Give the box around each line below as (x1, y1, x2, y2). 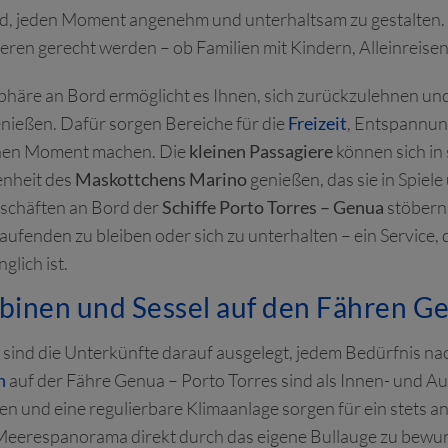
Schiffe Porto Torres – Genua (162, 196, 384, 218)
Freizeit (288, 112, 347, 134)
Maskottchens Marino (75, 168, 247, 190)
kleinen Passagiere (189, 140, 333, 162)
